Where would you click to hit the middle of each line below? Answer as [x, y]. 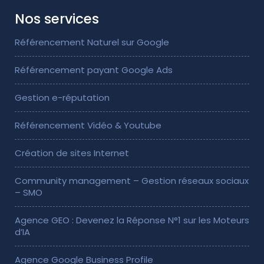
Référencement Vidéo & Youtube [88, 125]
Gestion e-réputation [62, 97]
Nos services [57, 19]
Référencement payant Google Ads [94, 70]
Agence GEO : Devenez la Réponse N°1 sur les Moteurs [132, 220]
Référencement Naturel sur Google [92, 42]
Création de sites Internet [72, 153]
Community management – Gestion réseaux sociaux [132, 180]
